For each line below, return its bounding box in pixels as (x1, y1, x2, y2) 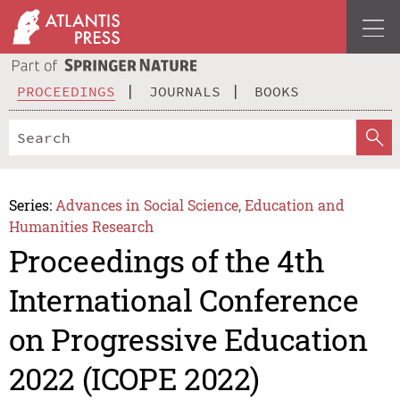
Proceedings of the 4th (8, 240, 325, 281)
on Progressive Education (8, 319, 368, 360)
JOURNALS (149, 81, 221, 100)
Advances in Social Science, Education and (55, 195, 346, 214)
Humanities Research (8, 216, 154, 236)
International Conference (8, 279, 359, 321)
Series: (8, 195, 52, 214)
